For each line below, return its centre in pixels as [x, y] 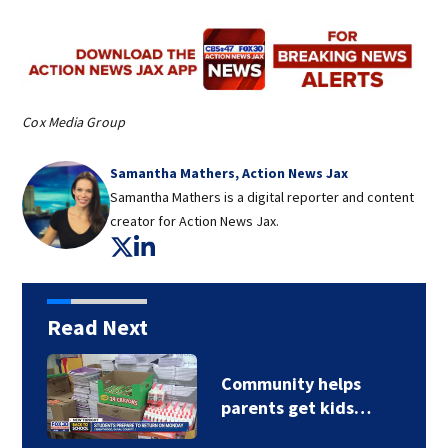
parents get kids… [295, 408]
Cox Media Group [73, 122]
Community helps [290, 384]
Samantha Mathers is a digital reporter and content [262, 197]
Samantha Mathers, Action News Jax [229, 173]
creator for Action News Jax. [195, 221]
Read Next [97, 327]
